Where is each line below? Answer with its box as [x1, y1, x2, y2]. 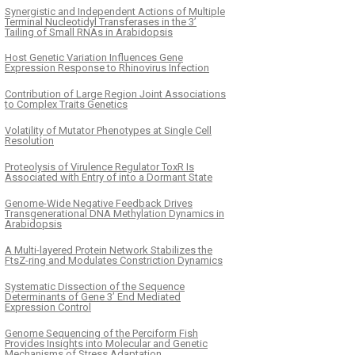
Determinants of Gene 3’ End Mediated [5, 291, 181, 303]
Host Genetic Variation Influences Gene [5, 52, 183, 64]
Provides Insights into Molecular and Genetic [5, 338, 208, 350]
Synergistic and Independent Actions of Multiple [5, 5, 225, 17]
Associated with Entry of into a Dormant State [5, 171, 212, 184]
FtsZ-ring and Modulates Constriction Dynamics [5, 254, 223, 267]
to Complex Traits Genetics [5, 98, 128, 111]
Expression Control [5, 301, 91, 314]
